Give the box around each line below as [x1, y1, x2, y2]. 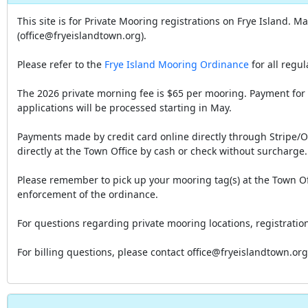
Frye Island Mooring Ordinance [104, 58, 249, 71]
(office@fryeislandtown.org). [17, 29, 146, 42]
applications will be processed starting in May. [17, 101, 232, 114]
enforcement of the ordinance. [17, 188, 158, 201]
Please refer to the [17, 58, 104, 71]
